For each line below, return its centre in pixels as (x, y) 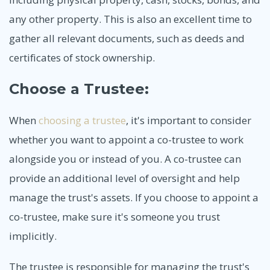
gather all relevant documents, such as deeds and (127, 38)
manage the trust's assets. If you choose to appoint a (134, 197)
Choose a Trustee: (79, 89)
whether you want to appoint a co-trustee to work (126, 139)
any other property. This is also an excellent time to (130, 19)
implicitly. (33, 236)
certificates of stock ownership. (82, 57)
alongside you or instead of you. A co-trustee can (125, 159)
